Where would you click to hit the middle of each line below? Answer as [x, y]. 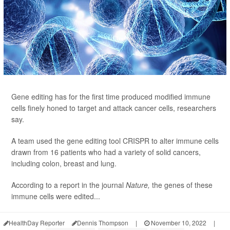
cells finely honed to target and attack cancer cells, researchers [114, 108]
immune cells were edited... [56, 196]
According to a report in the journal [69, 185]
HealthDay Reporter [37, 223]
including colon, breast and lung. [64, 164]
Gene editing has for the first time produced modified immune [111, 97]
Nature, [139, 185]
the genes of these [182, 185]
